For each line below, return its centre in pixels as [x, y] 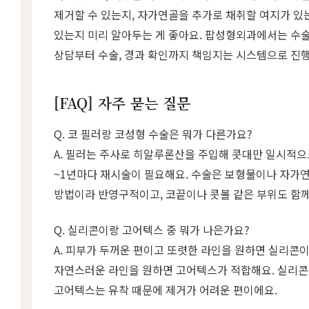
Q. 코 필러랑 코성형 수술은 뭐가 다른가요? [153, 134]
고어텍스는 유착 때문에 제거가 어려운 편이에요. [166, 289]
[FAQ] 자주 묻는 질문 [122, 103]
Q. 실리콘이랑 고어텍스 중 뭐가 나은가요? [152, 229]
